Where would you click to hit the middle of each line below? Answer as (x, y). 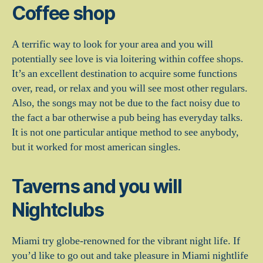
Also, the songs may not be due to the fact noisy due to (126, 103)
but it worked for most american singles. (96, 147)
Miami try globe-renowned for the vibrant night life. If (126, 241)
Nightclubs (58, 210)
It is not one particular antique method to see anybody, (125, 132)
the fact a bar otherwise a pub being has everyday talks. (127, 118)
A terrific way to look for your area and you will (112, 44)
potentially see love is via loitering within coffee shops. (128, 59)
